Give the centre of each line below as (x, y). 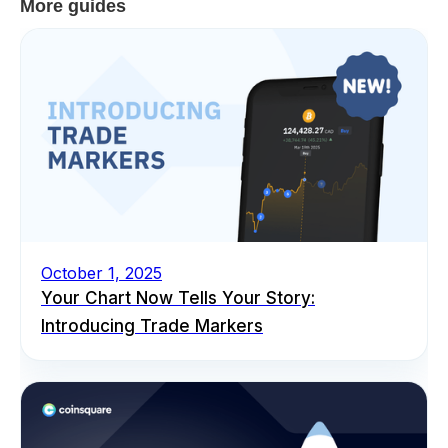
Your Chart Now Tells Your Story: (178, 297)
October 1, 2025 (101, 272)
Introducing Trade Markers (152, 325)
